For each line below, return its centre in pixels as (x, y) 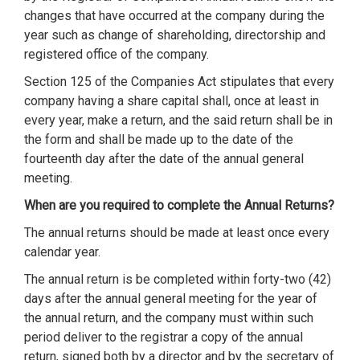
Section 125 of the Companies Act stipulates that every (179, 82)
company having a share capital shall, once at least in (172, 101)
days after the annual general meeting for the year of (171, 299)
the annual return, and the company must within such (169, 318)
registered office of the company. (117, 55)
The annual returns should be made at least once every (177, 233)
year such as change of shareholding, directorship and (175, 35)
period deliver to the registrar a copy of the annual (164, 337)
